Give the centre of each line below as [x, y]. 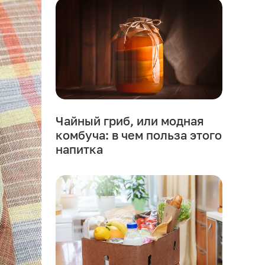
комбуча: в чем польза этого [138, 135]
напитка [79, 149]
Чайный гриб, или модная [130, 121]
